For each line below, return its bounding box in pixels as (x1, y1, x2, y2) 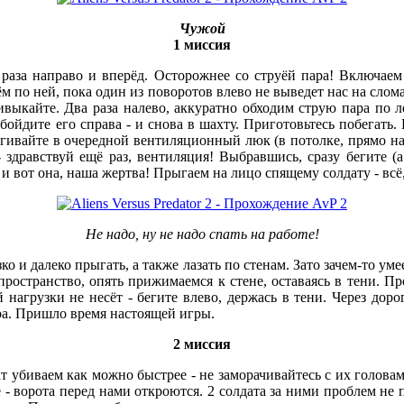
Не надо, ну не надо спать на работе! (85, 225, 319, 242)
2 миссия (173, 335, 231, 352)
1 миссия (173, 36, 231, 52)
